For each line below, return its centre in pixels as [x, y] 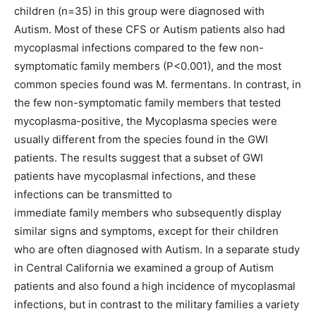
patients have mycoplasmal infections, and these [135, 176]
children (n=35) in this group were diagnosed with [139, 11]
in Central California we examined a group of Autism [144, 268]
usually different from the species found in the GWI [141, 139]
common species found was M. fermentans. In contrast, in [158, 84]
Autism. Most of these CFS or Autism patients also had [150, 29]
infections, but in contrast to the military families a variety [157, 304]
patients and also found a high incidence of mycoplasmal [155, 286]
